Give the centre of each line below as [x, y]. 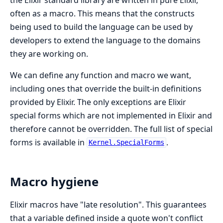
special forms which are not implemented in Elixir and [111, 115]
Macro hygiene [54, 181]
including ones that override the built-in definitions [106, 88]
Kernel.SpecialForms [126, 143]
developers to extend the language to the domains [105, 40]
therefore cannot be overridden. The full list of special [111, 129]
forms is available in [48, 142]
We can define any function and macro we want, [101, 75]
